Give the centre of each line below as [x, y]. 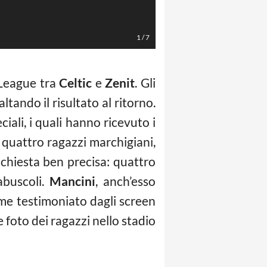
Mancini [73, 181]
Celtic [76, 83]
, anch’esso [126, 181]
